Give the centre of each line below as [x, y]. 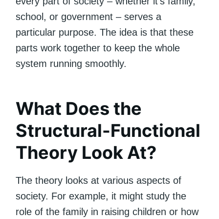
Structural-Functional [108, 130]
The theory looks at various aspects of [99, 180]
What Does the [79, 108]
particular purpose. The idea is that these [105, 32]
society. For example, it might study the [101, 196]
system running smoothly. [71, 63]
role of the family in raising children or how [107, 211]
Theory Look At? [86, 152]
